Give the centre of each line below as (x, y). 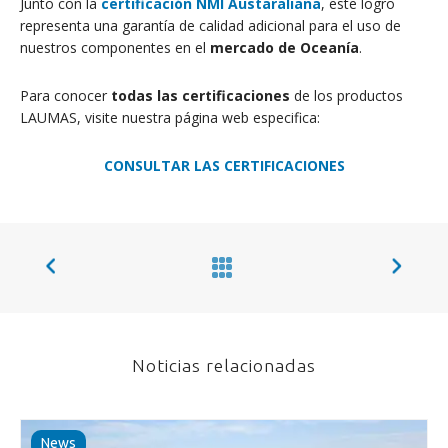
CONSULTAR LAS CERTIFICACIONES (224, 165)
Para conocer (65, 95)
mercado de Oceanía (284, 47)
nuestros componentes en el (115, 47)
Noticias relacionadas (224, 365)
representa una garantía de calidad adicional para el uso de (210, 25)
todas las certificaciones (200, 95)
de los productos (346, 95)
